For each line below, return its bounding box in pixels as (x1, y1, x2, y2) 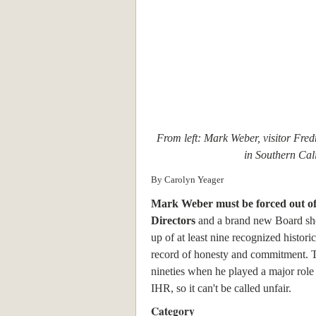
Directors (151, 214, 195, 226)
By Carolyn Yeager (151, 174, 224, 185)
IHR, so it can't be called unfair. (151, 281, 291, 294)
